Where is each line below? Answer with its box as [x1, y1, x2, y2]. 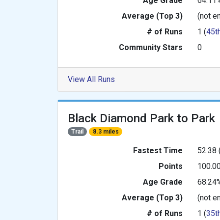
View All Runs [68, 75, 115, 84]
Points [159, 162, 183, 171]
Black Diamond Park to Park [68, 111, 215, 126]
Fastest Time [133, 146, 183, 156]
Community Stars [119, 43, 183, 53]
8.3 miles [92, 128, 119, 136]
